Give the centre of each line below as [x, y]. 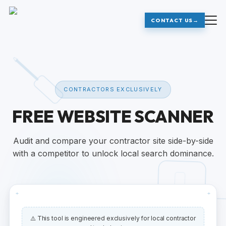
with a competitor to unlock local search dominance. [113, 153]
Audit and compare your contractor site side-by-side [113, 141]
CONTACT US [172, 20]
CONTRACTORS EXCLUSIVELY [113, 89]
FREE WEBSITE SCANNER [113, 116]
